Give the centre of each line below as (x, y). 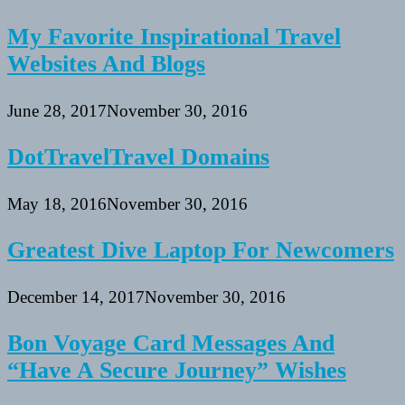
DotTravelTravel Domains (138, 157)
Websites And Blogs (106, 63)
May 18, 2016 (57, 203)
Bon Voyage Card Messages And (171, 344)
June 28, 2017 (57, 110)
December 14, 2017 (76, 297)
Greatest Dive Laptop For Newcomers (201, 250)
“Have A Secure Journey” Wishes (177, 371)
